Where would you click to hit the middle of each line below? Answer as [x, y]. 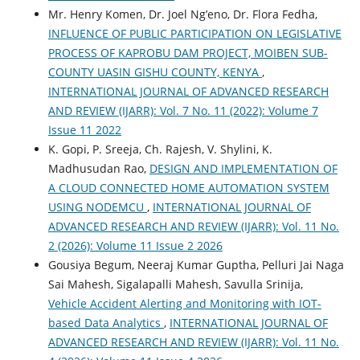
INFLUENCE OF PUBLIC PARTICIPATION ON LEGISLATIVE [194, 33]
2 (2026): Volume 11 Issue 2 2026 [135, 245]
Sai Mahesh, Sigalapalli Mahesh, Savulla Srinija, [175, 284]
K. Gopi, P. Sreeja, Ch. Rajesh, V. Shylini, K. [160, 149]
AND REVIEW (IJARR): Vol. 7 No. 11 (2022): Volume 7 [183, 110]
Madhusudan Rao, [98, 168]
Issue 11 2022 [84, 129]
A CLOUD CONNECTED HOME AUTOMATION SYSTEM [188, 187]
